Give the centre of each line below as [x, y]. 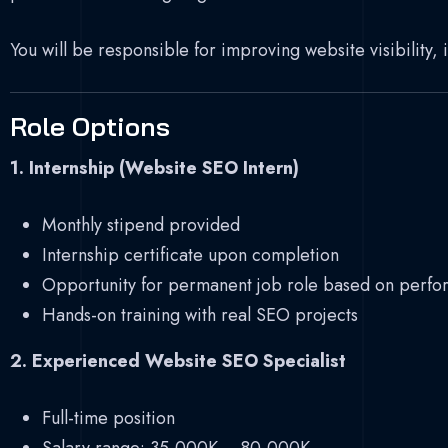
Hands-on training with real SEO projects [200, 315]
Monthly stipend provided [141, 225]
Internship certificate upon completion [190, 255]
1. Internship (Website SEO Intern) [154, 168]
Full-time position [108, 418]
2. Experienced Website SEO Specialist [178, 361]
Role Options [90, 126]
